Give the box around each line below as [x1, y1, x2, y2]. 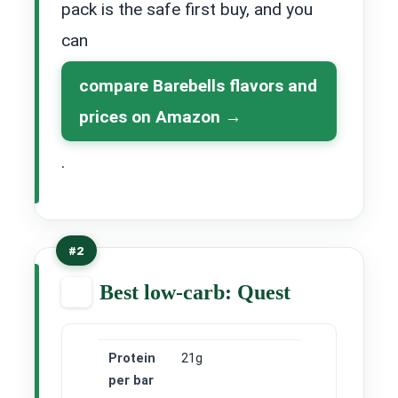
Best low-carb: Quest [99, 281, 291, 305]
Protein [108, 351, 155, 367]
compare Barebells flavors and [79, 75, 317, 96]
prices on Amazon [79, 106, 220, 127]
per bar [108, 373, 154, 389]
